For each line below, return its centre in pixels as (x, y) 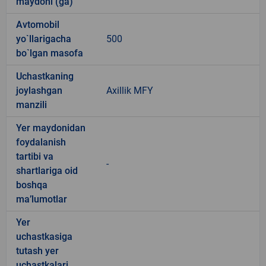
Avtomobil (38, 24)
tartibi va (35, 156)
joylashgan (39, 90)
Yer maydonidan (51, 128)
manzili (31, 104)
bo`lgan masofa (50, 53)
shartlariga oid (47, 170)
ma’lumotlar (42, 199)
